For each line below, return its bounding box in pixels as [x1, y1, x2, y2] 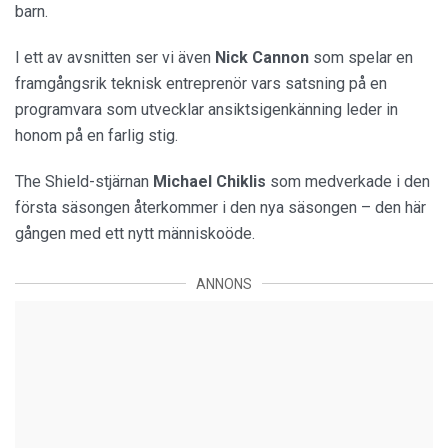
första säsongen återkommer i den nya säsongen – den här [15, 197, 426, 217]
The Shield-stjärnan [15, 171, 153, 191]
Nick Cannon [215, 47, 309, 67]
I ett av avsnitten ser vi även [15, 47, 215, 67]
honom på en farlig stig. [15, 125, 178, 145]
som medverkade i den [266, 171, 430, 191]
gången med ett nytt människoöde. [15, 223, 259, 243]
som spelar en [309, 47, 413, 67]
